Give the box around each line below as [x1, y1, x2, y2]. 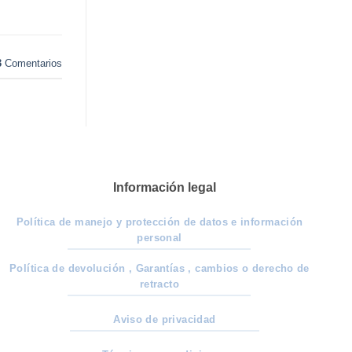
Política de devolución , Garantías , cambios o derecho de [9, 262, 310, 275]
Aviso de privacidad [113, 313, 216, 326]
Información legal [112, 180, 216, 194]
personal [137, 231, 182, 244]
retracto [139, 278, 179, 291]
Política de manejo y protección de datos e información [16, 215, 303, 228]
